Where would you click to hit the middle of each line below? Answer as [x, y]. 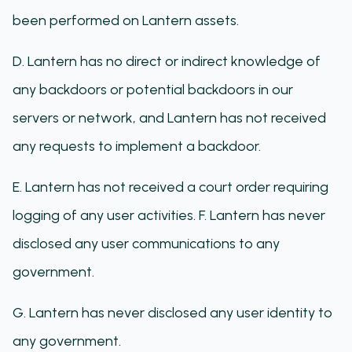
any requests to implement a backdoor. [137, 146]
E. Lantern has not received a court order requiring [170, 187]
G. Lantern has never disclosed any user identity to [172, 313]
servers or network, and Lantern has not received [169, 118]
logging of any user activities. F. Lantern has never [169, 215]
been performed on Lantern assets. [126, 20]
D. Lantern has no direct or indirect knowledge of [167, 61]
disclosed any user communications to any [146, 244]
